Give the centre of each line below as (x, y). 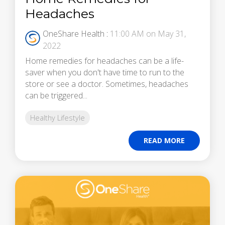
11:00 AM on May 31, (148, 34)
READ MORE (164, 141)
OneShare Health (74, 34)
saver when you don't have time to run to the (105, 73)
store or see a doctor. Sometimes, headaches (107, 84)
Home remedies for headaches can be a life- (104, 61)
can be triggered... (56, 96)
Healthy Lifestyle (58, 118)
